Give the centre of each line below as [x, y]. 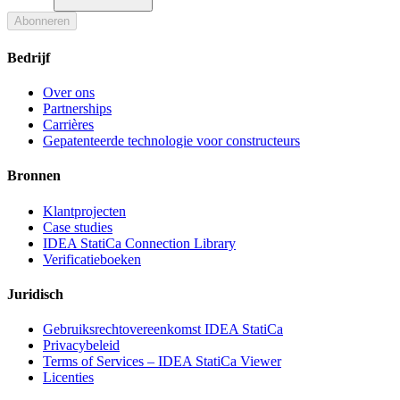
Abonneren [42, 21]
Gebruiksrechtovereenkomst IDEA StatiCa [163, 329]
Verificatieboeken [92, 259]
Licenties [68, 378]
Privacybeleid [81, 346]
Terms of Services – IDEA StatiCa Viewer [162, 362]
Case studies [78, 227]
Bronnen [34, 176]
